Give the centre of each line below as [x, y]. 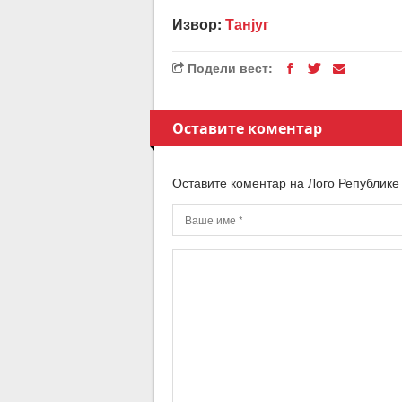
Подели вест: [228, 67]
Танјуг [247, 24]
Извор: [199, 24]
